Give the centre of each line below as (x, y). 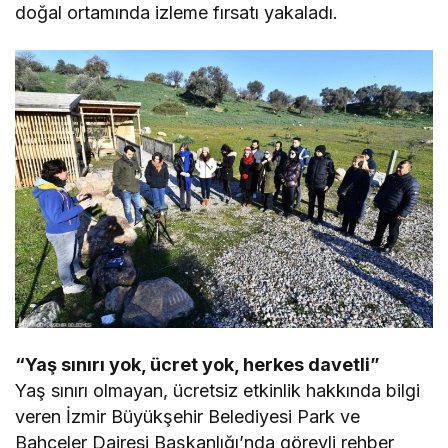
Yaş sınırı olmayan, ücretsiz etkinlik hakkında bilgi (218, 391)
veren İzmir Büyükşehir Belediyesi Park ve (188, 417)
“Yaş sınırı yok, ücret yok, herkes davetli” (198, 365)
